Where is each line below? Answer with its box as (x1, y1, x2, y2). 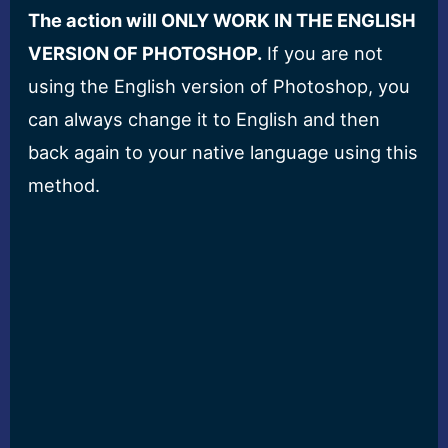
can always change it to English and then (28, 107, 381, 130)
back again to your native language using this (28, 140, 419, 163)
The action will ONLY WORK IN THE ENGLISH (28, 8, 417, 31)
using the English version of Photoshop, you (28, 74, 411, 97)
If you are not (262, 41, 384, 64)
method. (28, 173, 101, 196)
